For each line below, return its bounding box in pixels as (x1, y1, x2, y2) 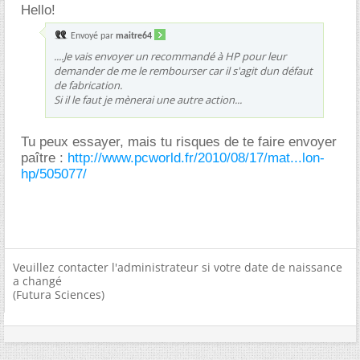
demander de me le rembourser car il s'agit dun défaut (54, 63, 313, 78)
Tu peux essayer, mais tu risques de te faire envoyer (21, 133, 337, 149)
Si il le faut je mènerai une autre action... (54, 92, 242, 107)
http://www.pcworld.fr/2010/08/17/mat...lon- (67, 149, 325, 166)
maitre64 (116, 31, 152, 41)
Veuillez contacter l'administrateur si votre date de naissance (13, 259, 342, 275)
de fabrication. (54, 77, 122, 92)
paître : (21, 149, 67, 166)
